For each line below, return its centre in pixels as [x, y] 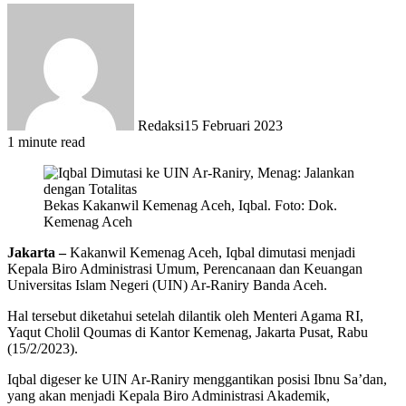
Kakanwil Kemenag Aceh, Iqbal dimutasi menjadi [211, 252]
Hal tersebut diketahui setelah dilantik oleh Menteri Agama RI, [185, 315]
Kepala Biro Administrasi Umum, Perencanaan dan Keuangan [185, 268]
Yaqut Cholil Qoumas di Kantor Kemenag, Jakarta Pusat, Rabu [188, 332]
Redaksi [161, 125]
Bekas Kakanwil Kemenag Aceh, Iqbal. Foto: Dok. [190, 205]
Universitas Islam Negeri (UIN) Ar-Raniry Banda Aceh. [167, 285]
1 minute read [46, 141]
